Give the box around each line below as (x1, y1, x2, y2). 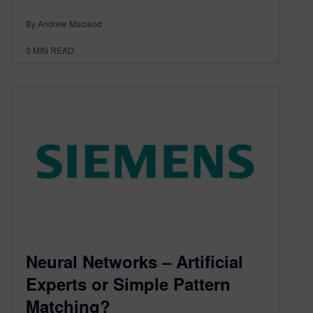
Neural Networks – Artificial (26, 249, 243, 274)
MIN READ (33, 43, 74, 56)
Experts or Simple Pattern (26, 272, 231, 296)
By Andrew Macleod (26, 17, 102, 29)
